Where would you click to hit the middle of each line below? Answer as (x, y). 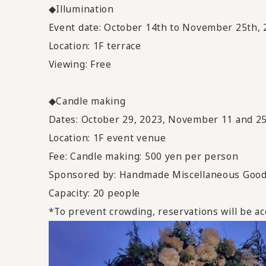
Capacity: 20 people (94, 193)
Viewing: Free (80, 64)
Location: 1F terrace (95, 45)
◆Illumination (81, 9)
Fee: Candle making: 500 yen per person (143, 156)
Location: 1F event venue (107, 137)
